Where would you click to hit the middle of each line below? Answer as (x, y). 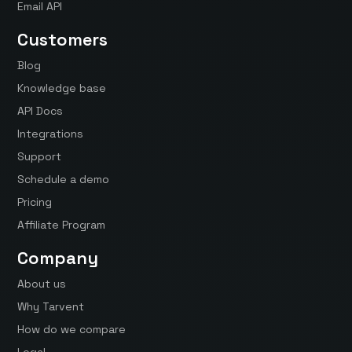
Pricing (35, 202)
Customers (63, 40)
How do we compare (72, 330)
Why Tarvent (51, 307)
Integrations (51, 134)
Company (58, 258)
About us (42, 284)
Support (40, 157)
